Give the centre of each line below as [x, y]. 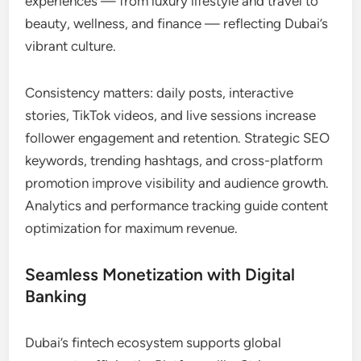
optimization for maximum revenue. [132, 228]
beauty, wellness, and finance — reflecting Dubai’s [177, 23]
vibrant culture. [71, 46]
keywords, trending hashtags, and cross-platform [174, 160]
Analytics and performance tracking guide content [177, 205]
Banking [56, 296]
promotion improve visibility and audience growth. [177, 183]
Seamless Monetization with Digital [160, 274]
